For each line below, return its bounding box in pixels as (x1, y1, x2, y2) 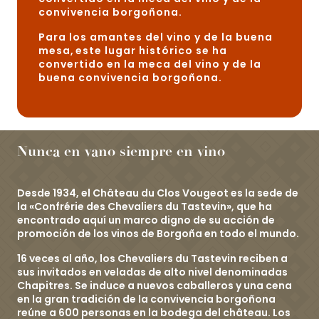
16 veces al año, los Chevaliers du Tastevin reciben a (17, 251, 288, 266)
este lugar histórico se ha (75, 43, 227, 58)
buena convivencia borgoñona (38, 70, 219, 85)
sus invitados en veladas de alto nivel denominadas (17, 265, 288, 279)
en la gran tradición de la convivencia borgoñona (17, 292, 276, 306)
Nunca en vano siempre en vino (17, 142, 225, 160)
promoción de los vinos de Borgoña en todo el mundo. (17, 226, 299, 241)
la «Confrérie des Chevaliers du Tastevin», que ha (17, 199, 272, 214)
